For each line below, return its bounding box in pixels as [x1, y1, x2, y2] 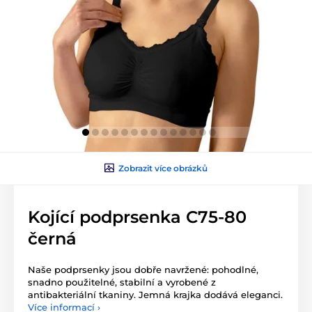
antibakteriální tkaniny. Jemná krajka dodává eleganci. [28, 288, 283, 300]
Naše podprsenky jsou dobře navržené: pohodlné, [28, 263, 258, 275]
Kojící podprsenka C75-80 [28, 206, 247, 227]
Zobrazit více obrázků [118, 162, 208, 173]
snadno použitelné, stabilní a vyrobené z [28, 276, 216, 288]
